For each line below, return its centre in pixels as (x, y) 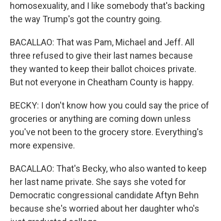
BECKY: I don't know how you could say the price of (110, 105)
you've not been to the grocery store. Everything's (107, 132)
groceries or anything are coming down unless (100, 119)
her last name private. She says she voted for (98, 182)
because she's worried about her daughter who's (105, 208)
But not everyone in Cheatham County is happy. (102, 82)
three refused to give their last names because (101, 55)
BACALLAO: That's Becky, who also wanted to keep (108, 168)
